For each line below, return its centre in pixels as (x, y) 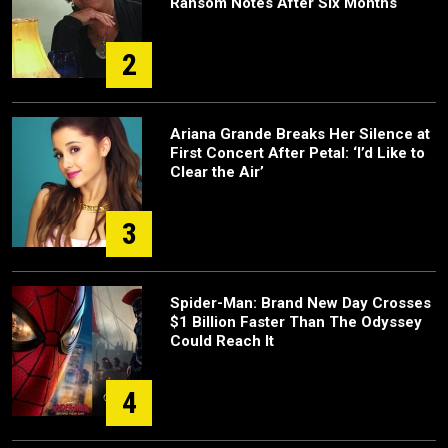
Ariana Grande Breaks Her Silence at (300, 134)
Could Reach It (222, 341)
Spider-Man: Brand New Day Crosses (300, 303)
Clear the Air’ (217, 172)
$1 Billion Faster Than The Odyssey (296, 322)
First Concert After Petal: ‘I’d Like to (297, 153)
